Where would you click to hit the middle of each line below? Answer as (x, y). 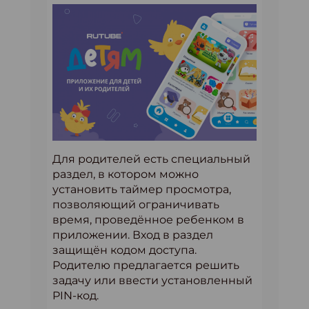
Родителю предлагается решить (146, 265)
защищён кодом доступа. (124, 250)
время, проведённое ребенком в (148, 219)
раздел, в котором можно (126, 174)
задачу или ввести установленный (152, 280)
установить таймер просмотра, (142, 189)
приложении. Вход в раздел (133, 235)
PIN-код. (76, 295)
